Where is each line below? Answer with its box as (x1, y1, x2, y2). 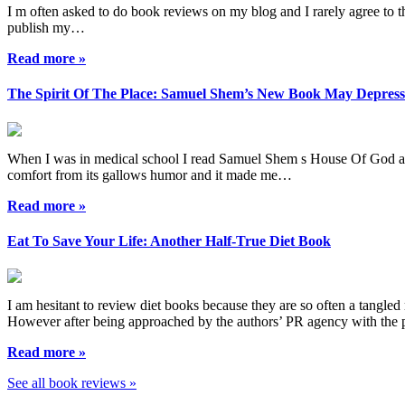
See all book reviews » (7, 375, 137, 391)
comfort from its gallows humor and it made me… (7, 166, 292, 183)
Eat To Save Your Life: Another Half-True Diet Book (7, 233, 331, 250)
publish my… (7, 20, 85, 36)
